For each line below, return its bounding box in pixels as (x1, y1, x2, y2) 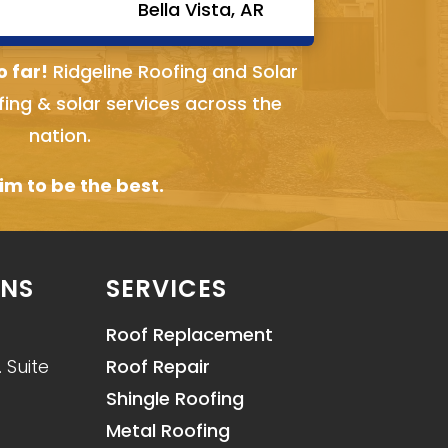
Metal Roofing (105, 418, 230, 444)
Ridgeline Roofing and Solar (48, 58, 299, 84)
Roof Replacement (105, 322, 273, 348)
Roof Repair (105, 354, 210, 380)
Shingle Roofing (105, 386, 244, 412)
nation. (28, 122, 91, 148)
